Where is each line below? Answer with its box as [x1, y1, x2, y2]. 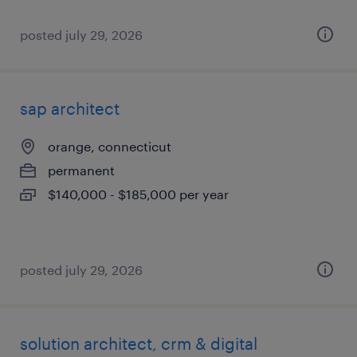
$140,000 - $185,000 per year [48, 186, 229, 202]
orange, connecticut [48, 139, 171, 154]
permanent [48, 163, 115, 178]
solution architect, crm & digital [20, 334, 257, 353]
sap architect [20, 99, 120, 118]
